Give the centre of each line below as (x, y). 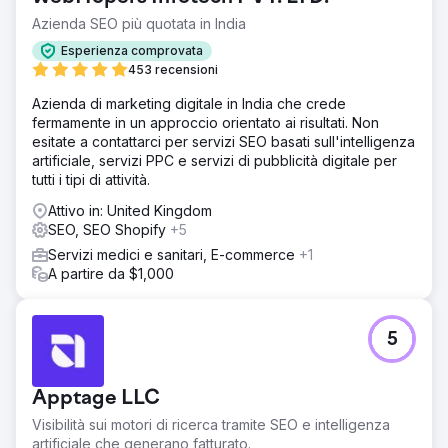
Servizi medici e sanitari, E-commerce (173, 254)
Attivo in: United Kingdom (130, 210)
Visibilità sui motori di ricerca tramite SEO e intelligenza (211, 424)
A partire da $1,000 (111, 273)
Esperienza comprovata (132, 51)
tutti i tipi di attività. (91, 179)
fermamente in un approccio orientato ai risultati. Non (205, 122)
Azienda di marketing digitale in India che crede (189, 103)
